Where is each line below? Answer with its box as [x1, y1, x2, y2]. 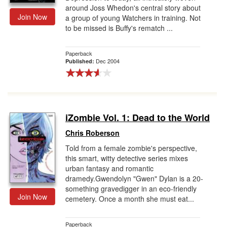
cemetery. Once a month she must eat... [65, 194, 194, 204]
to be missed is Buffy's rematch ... [65, 23, 173, 33]
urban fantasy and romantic [65, 163, 154, 173]
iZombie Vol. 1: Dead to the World [65, 111, 210, 124]
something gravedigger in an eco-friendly [65, 183, 197, 194]
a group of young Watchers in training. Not [65, 13, 201, 23]
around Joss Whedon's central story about [65, 3, 201, 13]
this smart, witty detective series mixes [65, 153, 188, 163]
